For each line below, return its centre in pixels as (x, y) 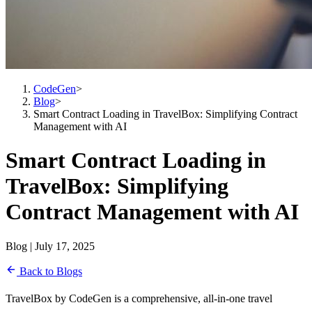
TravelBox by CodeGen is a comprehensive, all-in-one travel (139, 298)
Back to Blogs (49, 271)
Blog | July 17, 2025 (50, 246)
